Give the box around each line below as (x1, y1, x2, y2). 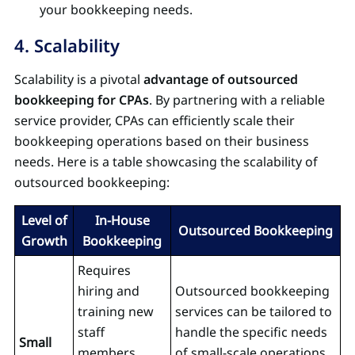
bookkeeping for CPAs (14, 90, 149, 109)
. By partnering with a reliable (149, 90, 325, 109)
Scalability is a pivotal (14, 70, 143, 88)
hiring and (78, 281, 139, 300)
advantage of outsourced (143, 70, 298, 88)
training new (78, 302, 154, 320)
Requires (78, 261, 131, 279)
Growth (21, 231, 67, 250)
